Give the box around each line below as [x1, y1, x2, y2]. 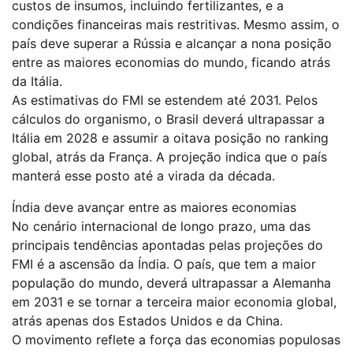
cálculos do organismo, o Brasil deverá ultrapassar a [12, 110, 325, 127]
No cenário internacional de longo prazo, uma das [12, 217, 310, 234]
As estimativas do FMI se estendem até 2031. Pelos [12, 91, 318, 108]
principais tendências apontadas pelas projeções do [12, 236, 323, 253]
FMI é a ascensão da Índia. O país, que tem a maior [12, 255, 316, 272]
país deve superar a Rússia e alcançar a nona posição [12, 35, 332, 51]
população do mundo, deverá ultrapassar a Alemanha [12, 274, 331, 291]
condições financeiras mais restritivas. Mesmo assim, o [12, 16, 340, 32]
